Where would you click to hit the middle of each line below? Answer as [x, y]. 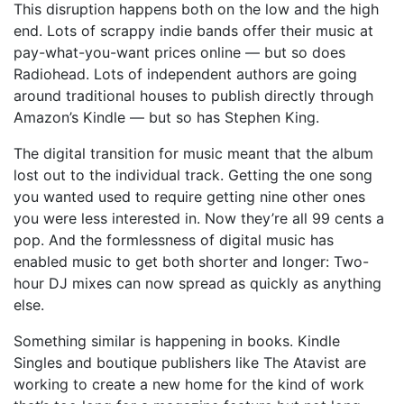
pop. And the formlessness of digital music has [174, 240]
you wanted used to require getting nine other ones [189, 197]
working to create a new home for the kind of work [189, 384]
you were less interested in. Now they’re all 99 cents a [199, 218]
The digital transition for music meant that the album [193, 153]
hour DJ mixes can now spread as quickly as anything [197, 283]
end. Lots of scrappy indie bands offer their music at [193, 31]
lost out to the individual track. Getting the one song [193, 175]
